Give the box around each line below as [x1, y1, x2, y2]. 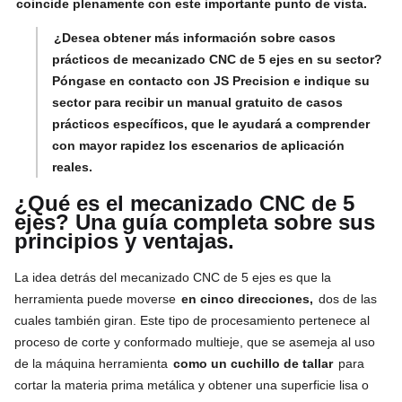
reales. [52, 159, 92, 174]
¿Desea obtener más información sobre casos [54, 30, 336, 45]
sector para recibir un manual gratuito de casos [52, 94, 343, 109]
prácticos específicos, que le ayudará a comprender [52, 116, 370, 131]
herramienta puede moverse [14, 291, 179, 306]
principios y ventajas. [14, 228, 234, 253]
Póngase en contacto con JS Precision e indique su [52, 73, 370, 88]
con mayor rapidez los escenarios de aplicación [52, 137, 345, 153]
